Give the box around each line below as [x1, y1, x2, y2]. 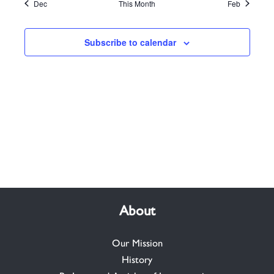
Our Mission [111, 236, 163, 249]
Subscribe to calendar [84, 35, 176, 48]
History [122, 253, 152, 265]
